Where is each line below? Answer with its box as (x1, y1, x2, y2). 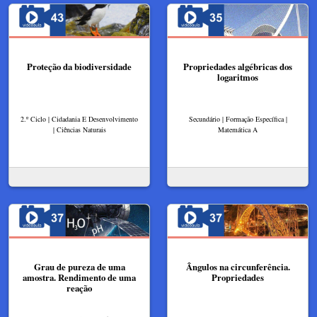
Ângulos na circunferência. (185, 260, 290, 273)
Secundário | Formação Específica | (188, 113, 287, 124)
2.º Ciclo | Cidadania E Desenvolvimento (21, 113, 138, 124)
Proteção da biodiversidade (27, 60, 132, 73)
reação (67, 281, 92, 294)
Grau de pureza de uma (33, 260, 125, 273)
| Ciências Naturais (52, 124, 106, 134)
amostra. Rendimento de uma (23, 270, 136, 284)
